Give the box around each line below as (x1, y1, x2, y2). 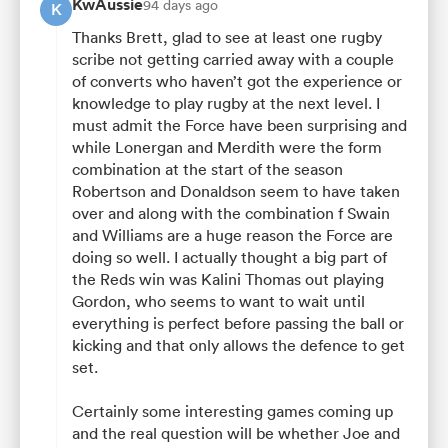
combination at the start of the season (72, 158, 343, 179)
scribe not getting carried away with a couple (72, 48, 394, 69)
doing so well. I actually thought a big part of (72, 246, 387, 267)
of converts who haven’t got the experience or (72, 70, 402, 91)
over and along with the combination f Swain (72, 202, 390, 223)
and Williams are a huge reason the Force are (72, 224, 393, 245)
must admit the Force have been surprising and (72, 114, 407, 135)
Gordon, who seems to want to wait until (72, 290, 365, 311)
